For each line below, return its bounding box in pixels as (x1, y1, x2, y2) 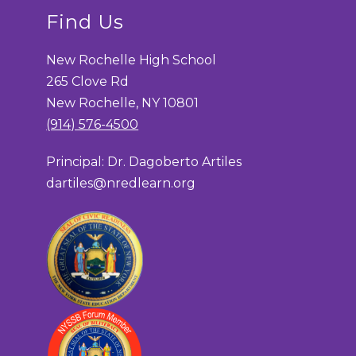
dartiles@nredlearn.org (46, 176, 196, 192)
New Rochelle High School (46, 52, 217, 68)
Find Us (46, 10, 125, 34)
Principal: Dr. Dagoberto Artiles (46, 154, 242, 170)
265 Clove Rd (46, 74, 130, 90)
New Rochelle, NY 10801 (46, 95, 199, 111)
